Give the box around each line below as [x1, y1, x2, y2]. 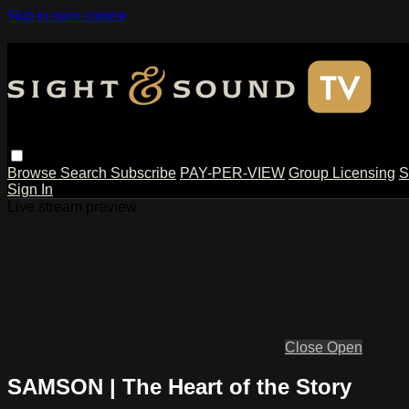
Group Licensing [288, 164, 395, 181]
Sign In [7, 181, 53, 197]
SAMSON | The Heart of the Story [7, 373, 351, 399]
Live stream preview [7, 198, 137, 215]
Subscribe [110, 164, 176, 181]
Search [60, 164, 110, 181]
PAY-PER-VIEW [180, 164, 285, 181]
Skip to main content [7, 7, 126, 23]
